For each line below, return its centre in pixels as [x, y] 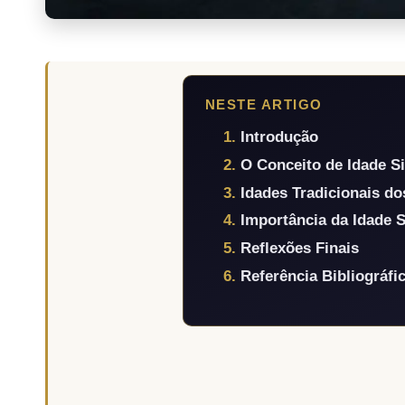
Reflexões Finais [299, 249]
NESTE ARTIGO [264, 105]
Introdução [279, 137]
